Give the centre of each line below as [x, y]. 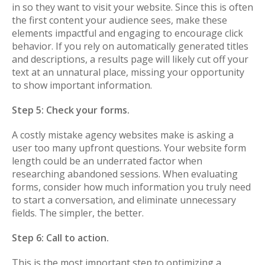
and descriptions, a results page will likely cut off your [130, 59]
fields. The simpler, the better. [78, 213]
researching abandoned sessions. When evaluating [125, 174]
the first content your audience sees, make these [119, 20]
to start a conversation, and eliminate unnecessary [124, 200]
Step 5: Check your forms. [71, 110]
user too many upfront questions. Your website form [129, 148]
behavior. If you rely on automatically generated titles [130, 46]
